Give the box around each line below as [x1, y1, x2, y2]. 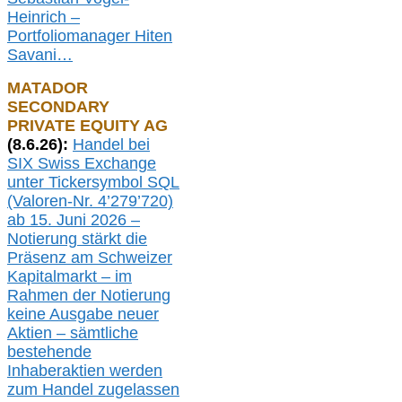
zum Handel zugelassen [7, 380, 179, 399]
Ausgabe [49, 305, 118, 324]
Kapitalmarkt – [7, 267, 115, 286]
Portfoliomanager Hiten [7, 27, 172, 46]
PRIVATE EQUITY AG [7, 117, 168, 135]
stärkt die [82, 230, 147, 249]
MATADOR [7, 79, 88, 98]
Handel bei [73, 135, 150, 154]
